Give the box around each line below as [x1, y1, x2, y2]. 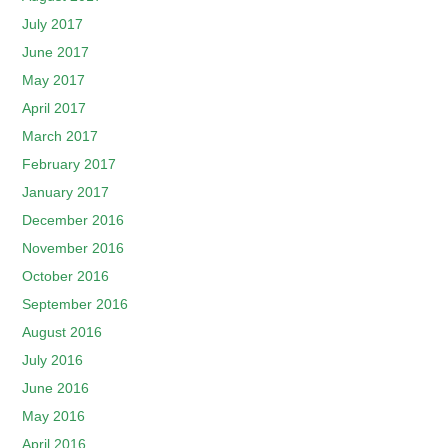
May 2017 [22, 72, 86, 88]
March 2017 [22, 128, 99, 144]
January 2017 [22, 184, 110, 200]
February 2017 [22, 156, 117, 172]
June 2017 [22, 44, 90, 60]
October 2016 [22, 268, 110, 284]
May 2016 [22, 408, 86, 424]
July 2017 [22, 16, 84, 32]
